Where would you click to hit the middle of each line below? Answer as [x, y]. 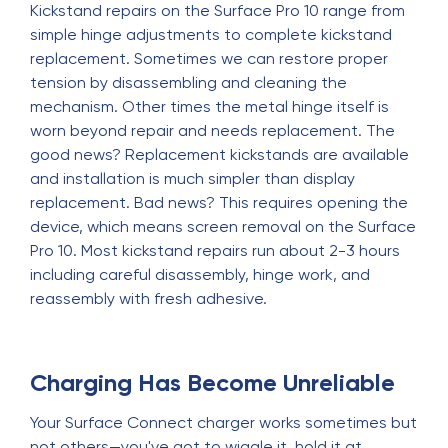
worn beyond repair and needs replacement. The [212, 130]
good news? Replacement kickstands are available [219, 154]
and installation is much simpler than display [192, 178]
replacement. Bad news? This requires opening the [219, 202]
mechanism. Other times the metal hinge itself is [209, 106]
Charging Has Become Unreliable [212, 382]
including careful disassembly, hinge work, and [200, 274]
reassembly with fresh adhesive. [148, 298]
